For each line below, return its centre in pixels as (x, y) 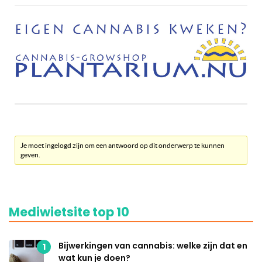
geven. (31, 155)
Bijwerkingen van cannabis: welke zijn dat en (153, 246)
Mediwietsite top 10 (69, 212)
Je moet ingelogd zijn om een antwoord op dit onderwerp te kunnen (123, 146)
